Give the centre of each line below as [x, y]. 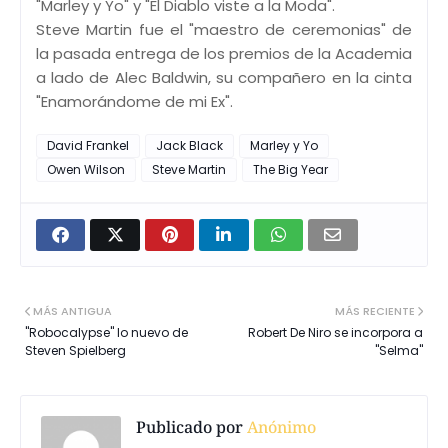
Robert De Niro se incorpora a [335, 332]
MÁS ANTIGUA [72, 310]
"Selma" [399, 350]
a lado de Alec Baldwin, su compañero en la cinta [224, 77]
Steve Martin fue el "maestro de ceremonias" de [224, 29]
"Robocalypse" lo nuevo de [106, 332]
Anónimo [279, 426]
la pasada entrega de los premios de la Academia [224, 53]
